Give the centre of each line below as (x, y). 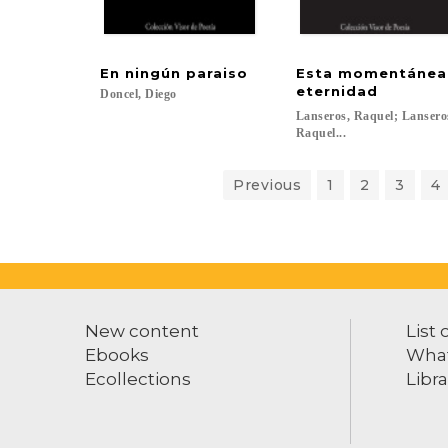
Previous (267, 185)
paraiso (217, 73)
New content (142, 331)
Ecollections (138, 379)
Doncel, (121, 94)
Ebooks (117, 355)
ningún (153, 73)
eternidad (336, 91)
